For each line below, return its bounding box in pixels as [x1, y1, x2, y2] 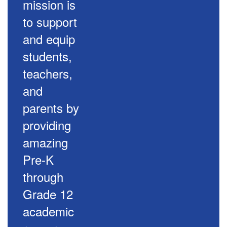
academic [23, 202, 74, 220]
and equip [23, 30, 75, 48]
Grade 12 [23, 185, 73, 203]
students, [23, 47, 72, 65]
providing [23, 116, 71, 134]
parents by [23, 99, 79, 117]
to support [23, 13, 77, 31]
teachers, [23, 64, 72, 83]
